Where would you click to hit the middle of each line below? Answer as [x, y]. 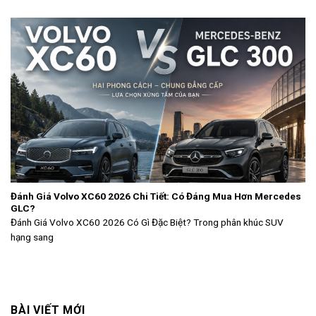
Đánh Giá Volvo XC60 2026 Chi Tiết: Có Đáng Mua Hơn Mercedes [156, 196]
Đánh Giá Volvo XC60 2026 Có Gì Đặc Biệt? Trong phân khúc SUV [147, 223]
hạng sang [32, 237]
